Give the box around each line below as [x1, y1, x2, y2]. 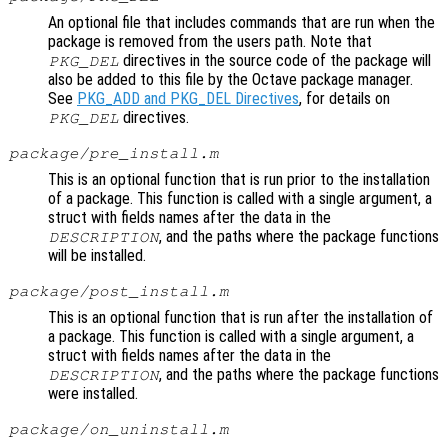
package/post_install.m [8, 283, 229, 300]
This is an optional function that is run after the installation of [48, 308, 433, 328]
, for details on [299, 89, 390, 109]
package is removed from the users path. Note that [48, 32, 372, 52]
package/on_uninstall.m [8, 421, 229, 438]
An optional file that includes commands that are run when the [48, 13, 435, 33]
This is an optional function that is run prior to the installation [48, 170, 430, 190]
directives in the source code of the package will [119, 51, 432, 71]
